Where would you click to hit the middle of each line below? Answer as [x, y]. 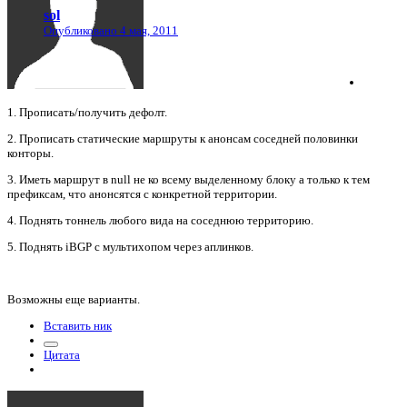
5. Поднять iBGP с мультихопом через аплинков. [130, 246]
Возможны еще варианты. [74, 299]
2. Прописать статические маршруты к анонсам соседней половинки [183, 138]
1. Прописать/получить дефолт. [87, 112]
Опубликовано [82, 31]
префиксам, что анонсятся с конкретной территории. [142, 194]
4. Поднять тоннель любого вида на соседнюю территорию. [160, 220]
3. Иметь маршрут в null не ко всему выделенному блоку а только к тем [189, 179]
